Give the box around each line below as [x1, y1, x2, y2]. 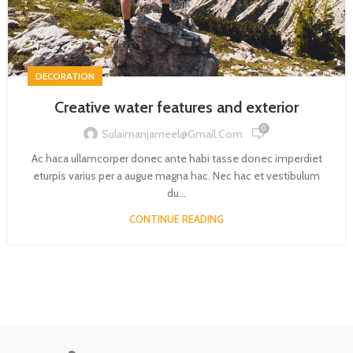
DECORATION [35, 70, 95, 83]
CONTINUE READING [129, 213, 224, 226]
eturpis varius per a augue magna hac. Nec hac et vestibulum [33, 169, 320, 184]
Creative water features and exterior [54, 98, 299, 117]
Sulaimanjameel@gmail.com [101, 126, 243, 141]
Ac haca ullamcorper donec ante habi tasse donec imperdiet [31, 151, 322, 166]
